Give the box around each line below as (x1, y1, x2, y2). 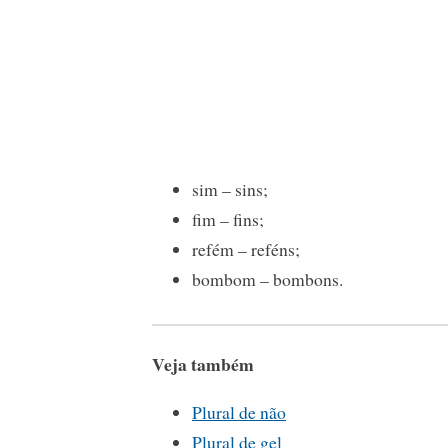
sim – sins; (192, 176, 268, 201)
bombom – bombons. (192, 266, 343, 291)
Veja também (152, 350, 254, 377)
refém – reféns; (192, 236, 300, 261)
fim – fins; (192, 206, 264, 231)
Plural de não (192, 400, 286, 425)
